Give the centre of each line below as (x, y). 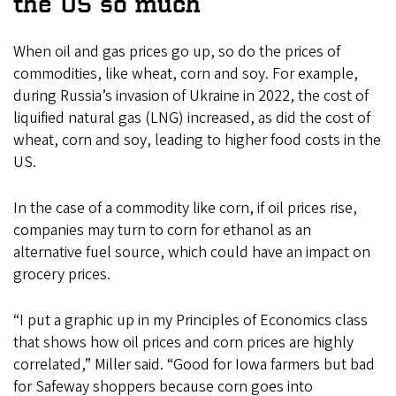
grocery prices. (62, 275)
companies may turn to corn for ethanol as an (162, 231)
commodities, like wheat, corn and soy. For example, (186, 74)
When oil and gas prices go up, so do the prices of (177, 52)
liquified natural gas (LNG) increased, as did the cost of (192, 118)
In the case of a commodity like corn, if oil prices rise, (185, 209)
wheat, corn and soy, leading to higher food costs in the (197, 141)
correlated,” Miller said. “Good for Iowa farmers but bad (194, 365)
